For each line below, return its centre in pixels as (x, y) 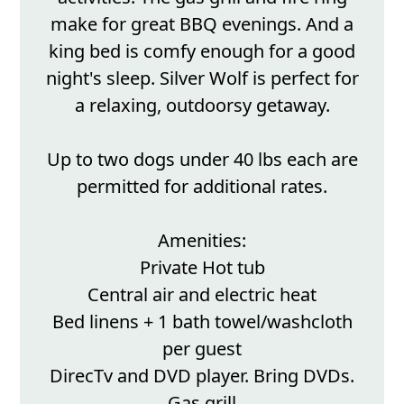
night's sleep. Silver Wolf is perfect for (202, 78)
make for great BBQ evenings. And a (202, 23)
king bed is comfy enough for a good (202, 50)
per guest (202, 348)
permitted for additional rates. (202, 186)
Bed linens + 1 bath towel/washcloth (202, 321)
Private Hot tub (202, 267)
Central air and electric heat (202, 294)
